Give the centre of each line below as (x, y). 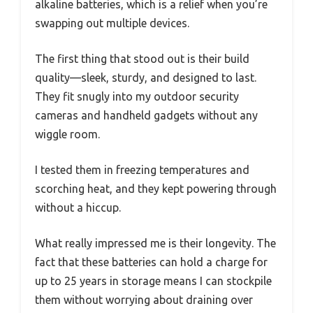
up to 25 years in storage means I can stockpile (153, 281)
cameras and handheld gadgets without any (146, 116)
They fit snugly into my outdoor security (137, 97)
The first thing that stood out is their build (142, 59)
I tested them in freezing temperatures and (142, 170)
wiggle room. (67, 134)
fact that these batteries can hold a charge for (151, 262)
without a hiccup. (78, 208)
